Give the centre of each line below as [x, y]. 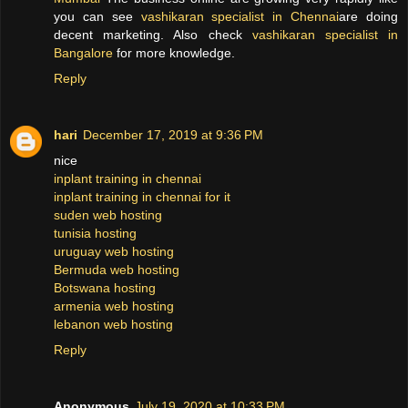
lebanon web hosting [113, 325]
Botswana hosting [105, 288]
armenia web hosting [114, 306]
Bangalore [83, 53]
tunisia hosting [95, 234]
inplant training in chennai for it [142, 197]
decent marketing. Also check [153, 35]
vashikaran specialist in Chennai [240, 17]
